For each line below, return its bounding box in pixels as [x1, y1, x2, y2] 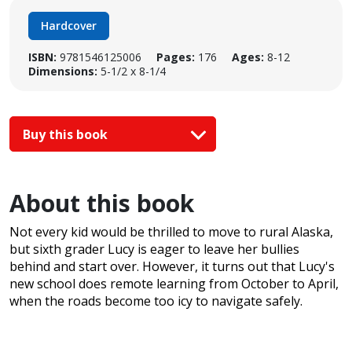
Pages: [156, 49, 195, 64]
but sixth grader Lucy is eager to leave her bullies [9, 240, 299, 258]
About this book [9, 187, 194, 220]
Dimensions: [28, 64, 97, 79]
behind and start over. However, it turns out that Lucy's [9, 258, 335, 276]
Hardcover [41, 18, 97, 33]
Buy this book [23, 125, 111, 143]
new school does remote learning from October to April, [9, 275, 339, 293]
